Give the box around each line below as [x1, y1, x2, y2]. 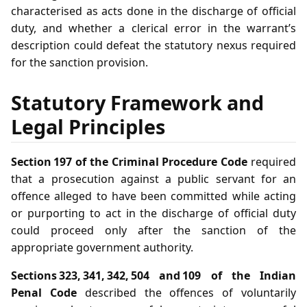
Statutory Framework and [11, 89, 264, 116]
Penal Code [11, 285, 77, 301]
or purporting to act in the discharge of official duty [11, 206, 296, 221]
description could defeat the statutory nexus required [11, 37, 296, 53]
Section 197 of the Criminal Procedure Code [11, 154, 248, 170]
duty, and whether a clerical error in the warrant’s [11, 20, 296, 36]
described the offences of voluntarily [76, 285, 297, 301]
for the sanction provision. [11, 54, 148, 70]
